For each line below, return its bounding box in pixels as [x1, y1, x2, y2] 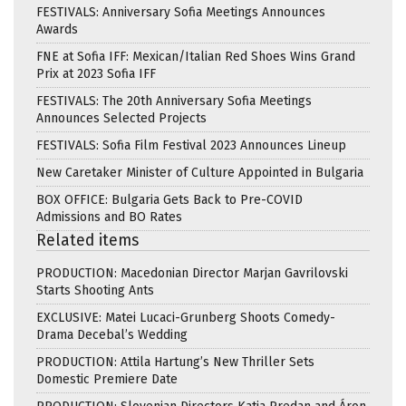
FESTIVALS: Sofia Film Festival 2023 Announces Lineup [36, 137, 346, 153]
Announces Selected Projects [36, 110, 207, 126]
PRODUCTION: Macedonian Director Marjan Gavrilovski [36, 265, 348, 281]
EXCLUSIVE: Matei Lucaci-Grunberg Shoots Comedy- [36, 309, 335, 325]
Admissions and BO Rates [36, 208, 182, 225]
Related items [36, 230, 139, 250]
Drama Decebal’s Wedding [36, 326, 188, 343]
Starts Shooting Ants [36, 282, 154, 298]
